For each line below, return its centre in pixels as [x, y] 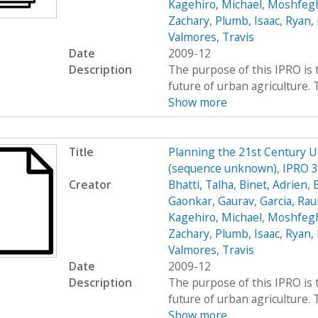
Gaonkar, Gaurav [211, 201]
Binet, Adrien [273, 185]
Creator [90, 185]
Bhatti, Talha [201, 185]
